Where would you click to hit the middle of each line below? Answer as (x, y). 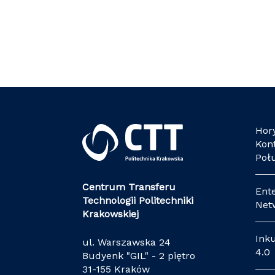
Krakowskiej (111, 214)
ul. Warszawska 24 (127, 242)
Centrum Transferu (129, 187)
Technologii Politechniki (138, 200)
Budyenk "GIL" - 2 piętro (139, 256)
